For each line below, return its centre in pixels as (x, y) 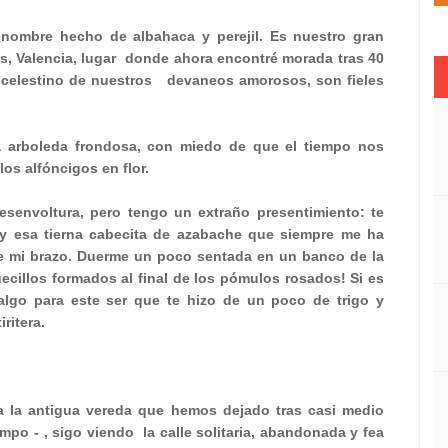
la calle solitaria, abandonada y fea (264, 432)
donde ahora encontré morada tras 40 (254, 58)
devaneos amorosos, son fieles (275, 80)
